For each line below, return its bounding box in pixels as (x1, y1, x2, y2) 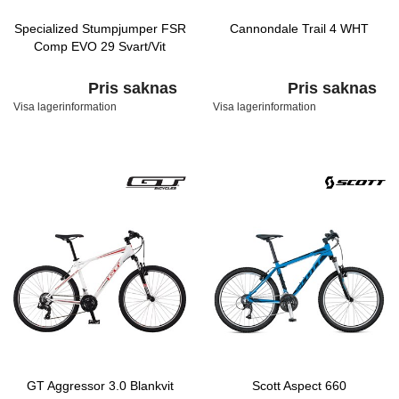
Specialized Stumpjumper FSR (13, 21, 186, 36)
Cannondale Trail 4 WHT (230, 21, 369, 36)
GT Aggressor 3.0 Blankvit (26, 379, 174, 393)
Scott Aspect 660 (252, 379, 346, 393)
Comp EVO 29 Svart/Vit (34, 39, 166, 53)
